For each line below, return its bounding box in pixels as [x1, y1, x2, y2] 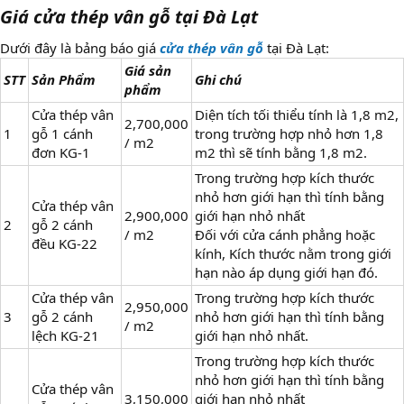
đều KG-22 [32, 234, 97, 253]
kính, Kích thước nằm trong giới [195, 244, 391, 263]
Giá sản [124, 61, 171, 80]
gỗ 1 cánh [32, 124, 93, 143]
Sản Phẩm [32, 70, 96, 89]
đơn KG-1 [32, 143, 90, 162]
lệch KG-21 [32, 326, 99, 345]
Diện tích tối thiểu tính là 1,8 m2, [195, 106, 399, 124]
